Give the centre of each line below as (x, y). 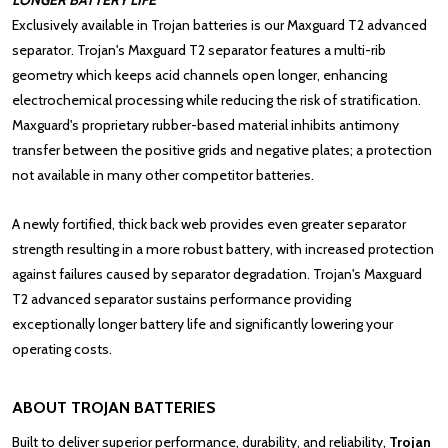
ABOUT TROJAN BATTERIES (114, 407)
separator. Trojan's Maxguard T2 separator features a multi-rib (199, 50)
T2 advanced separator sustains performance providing (181, 299)
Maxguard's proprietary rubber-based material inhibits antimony (205, 125)
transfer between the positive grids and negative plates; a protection (222, 150)
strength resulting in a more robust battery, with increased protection (223, 249)
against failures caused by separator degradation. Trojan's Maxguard (217, 274)
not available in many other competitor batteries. (163, 175)
